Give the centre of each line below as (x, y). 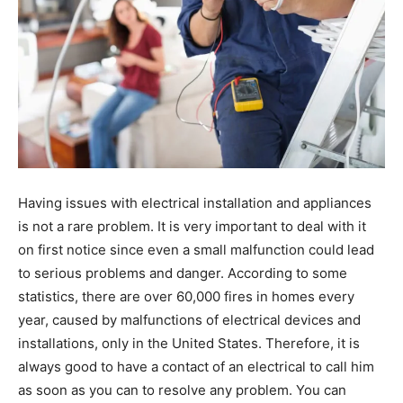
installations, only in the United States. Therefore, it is (189, 343)
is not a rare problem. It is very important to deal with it (192, 226)
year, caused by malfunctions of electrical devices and (189, 319)
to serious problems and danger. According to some (183, 273)
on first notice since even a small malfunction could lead (196, 249)
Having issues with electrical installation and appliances (195, 202)
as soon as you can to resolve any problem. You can (182, 390)
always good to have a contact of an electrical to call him (196, 366)
